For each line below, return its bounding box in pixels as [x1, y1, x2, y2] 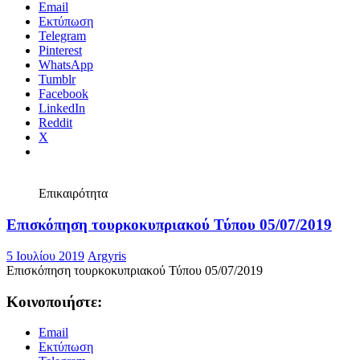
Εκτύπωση [39, 29, 93, 43]
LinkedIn [39, 116, 85, 130]
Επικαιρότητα [39, 201, 108, 215]
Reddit [39, 130, 72, 145]
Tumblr [39, 87, 76, 101]
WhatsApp [39, 72, 93, 87]
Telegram [39, 43, 86, 58]
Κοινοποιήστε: [6, 307, 102, 325]
